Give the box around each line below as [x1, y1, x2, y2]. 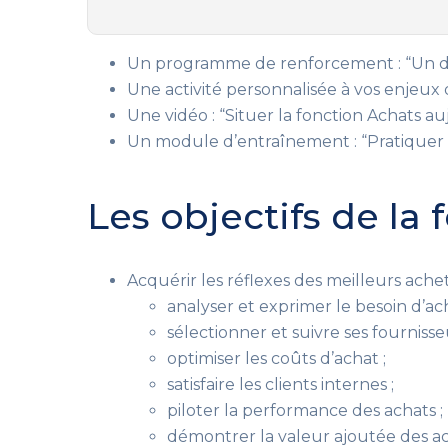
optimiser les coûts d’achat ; [167, 349, 386, 368]
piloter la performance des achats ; [167, 401, 443, 420]
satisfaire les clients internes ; [167, 375, 394, 394]
